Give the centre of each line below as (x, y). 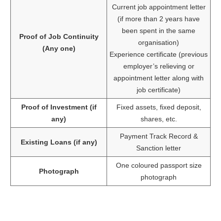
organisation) (159, 42)
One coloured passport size (159, 165)
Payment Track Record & (159, 136)
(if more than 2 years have (159, 18)
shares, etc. (159, 119)
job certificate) (159, 90)
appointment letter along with (159, 78)
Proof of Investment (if (59, 107)
